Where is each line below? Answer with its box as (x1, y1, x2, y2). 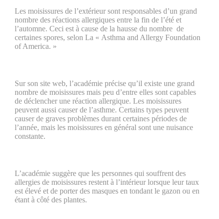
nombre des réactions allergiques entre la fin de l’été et (15, 16, 181, 24)
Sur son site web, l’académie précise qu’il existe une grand (15, 79, 195, 88)
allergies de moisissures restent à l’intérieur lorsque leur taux (15, 178, 199, 186)
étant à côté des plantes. (15, 196, 87, 204)
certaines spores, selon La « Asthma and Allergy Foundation (15, 33, 200, 42)
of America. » (15, 42, 57, 50)
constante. (15, 132, 45, 140)
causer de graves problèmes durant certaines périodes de (15, 114, 187, 123)
